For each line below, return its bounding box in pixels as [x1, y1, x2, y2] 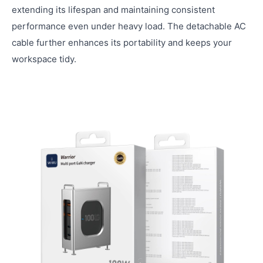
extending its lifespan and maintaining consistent [12, 4, 215, 15]
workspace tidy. [12, 53, 76, 65]
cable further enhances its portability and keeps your [12, 37, 232, 48]
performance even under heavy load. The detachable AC [12, 21, 246, 32]
